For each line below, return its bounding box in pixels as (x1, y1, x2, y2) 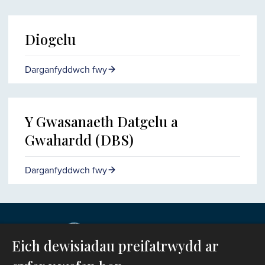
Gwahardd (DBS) (25, 130, 134, 149)
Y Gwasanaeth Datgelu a (25, 112, 178, 131)
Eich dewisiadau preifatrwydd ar (12, 237, 219, 255)
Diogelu (25, 30, 76, 49)
